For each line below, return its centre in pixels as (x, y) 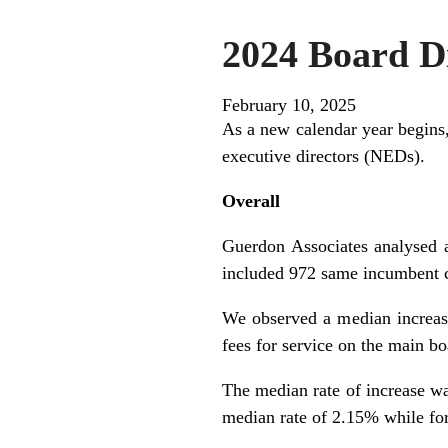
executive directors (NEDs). (323, 155)
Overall (251, 200)
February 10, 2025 (289, 104)
